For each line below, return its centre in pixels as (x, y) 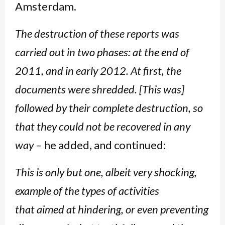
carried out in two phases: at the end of (102, 52)
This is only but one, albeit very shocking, (106, 172)
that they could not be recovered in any (103, 126)
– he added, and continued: (100, 145)
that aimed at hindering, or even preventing (112, 209)
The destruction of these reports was (97, 33)
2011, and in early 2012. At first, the (98, 71)
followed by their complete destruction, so (109, 108)
